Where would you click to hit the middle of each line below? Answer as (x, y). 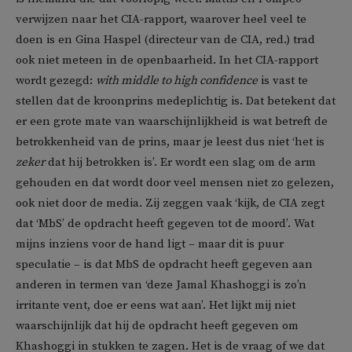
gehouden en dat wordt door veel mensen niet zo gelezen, (175, 183)
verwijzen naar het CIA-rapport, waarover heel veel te (161, 20)
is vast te (283, 81)
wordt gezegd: (56, 81)
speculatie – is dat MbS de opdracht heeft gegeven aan (164, 265)
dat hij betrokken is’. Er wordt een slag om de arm (180, 163)
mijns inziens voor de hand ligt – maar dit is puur (150, 244)
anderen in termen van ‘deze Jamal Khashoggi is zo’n (161, 285)
